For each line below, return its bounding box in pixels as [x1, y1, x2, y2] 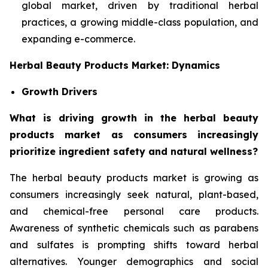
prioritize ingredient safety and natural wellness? [10, 145, 258, 157]
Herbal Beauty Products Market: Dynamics [10, 59, 220, 71]
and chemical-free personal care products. [10, 205, 258, 217]
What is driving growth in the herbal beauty [10, 111, 258, 124]
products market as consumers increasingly [10, 128, 258, 141]
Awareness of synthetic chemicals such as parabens [10, 221, 258, 234]
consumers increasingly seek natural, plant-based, [10, 188, 258, 200]
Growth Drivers [22, 85, 98, 98]
